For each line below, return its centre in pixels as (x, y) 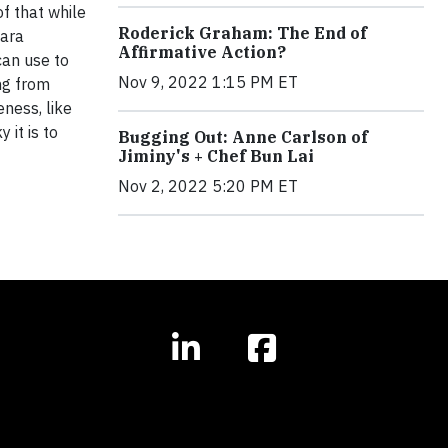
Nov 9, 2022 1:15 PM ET (208, 82)
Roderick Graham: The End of (242, 33)
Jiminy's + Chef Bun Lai (216, 156)
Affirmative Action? (202, 52)
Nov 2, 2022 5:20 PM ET (208, 186)
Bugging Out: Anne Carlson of (243, 137)
